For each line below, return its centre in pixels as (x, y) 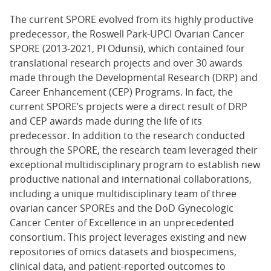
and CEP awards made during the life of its (106, 121)
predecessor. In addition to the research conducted (127, 136)
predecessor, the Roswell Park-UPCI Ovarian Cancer (127, 34)
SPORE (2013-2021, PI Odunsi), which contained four (127, 49)
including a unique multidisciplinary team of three (123, 194)
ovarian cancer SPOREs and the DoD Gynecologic (122, 208)
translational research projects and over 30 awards (126, 63)
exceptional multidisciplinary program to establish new (135, 165)
